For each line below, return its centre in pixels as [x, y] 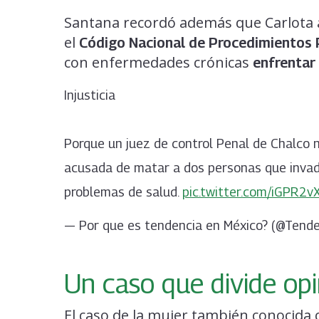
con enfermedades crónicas [158, 62]
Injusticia [90, 95]
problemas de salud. [123, 192]
